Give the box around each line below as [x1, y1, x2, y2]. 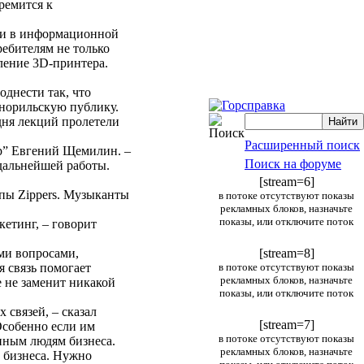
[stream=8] [258, 246, 314, 260]
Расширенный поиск [245, 138, 360, 152]
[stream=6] [258, 175, 314, 188]
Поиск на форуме [245, 157, 341, 171]
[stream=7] [258, 318, 314, 331]
